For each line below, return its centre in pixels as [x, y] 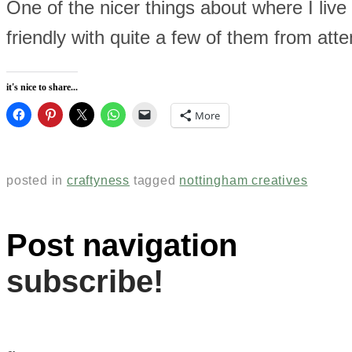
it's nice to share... [42, 87]
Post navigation [122, 246]
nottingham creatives [244, 181]
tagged [156, 181]
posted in [37, 181]
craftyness [98, 181]
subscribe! [85, 282]
